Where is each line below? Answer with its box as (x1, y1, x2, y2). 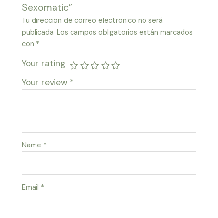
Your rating (22, 58, 66, 69)
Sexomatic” (22, 1, 73, 14)
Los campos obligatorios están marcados (57, 28, 193, 37)
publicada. (22, 28, 55, 37)
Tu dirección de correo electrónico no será (22, 16, 163, 26)
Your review (22, 77, 70, 88)
